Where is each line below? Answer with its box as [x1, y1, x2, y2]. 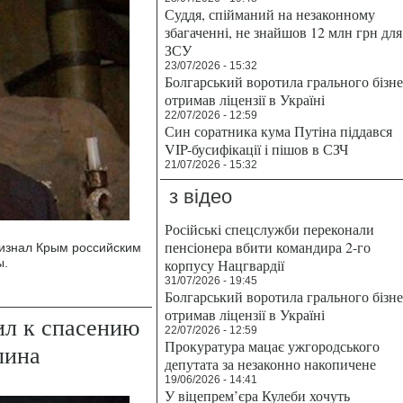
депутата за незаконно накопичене [165, 354, 376, 373]
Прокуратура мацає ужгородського [165, 336, 380, 355]
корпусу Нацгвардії [165, 255, 284, 274]
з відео [169, 185, 232, 208]
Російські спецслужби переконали [165, 219, 374, 238]
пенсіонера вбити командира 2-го [165, 237, 371, 256]
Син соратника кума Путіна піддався [165, 121, 392, 140]
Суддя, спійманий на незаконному [165, 4, 375, 23]
